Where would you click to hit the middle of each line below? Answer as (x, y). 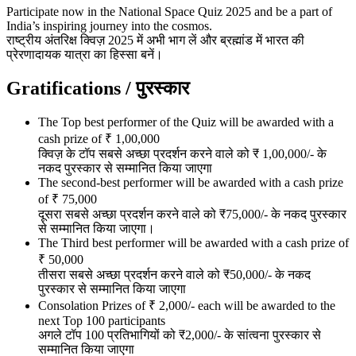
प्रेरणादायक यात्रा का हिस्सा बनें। (85, 55)
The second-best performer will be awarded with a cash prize (191, 183)
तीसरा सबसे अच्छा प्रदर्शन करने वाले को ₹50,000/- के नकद (174, 275)
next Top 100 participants (102, 321)
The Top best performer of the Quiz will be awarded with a (186, 122)
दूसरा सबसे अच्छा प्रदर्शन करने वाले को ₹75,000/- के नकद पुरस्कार (192, 215)
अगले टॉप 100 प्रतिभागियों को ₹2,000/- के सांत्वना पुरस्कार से (180, 335)
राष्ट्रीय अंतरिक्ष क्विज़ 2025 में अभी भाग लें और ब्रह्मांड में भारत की (155, 41)
